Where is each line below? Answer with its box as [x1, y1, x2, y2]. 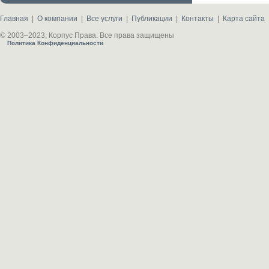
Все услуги [86, 14, 122, 23]
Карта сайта [223, 14, 265, 23]
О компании [37, 14, 77, 23]
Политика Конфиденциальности [7, 40, 103, 46]
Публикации [131, 14, 172, 23]
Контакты [181, 14, 214, 23]
